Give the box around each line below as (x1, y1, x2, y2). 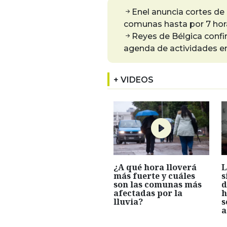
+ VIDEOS (113, 74, 154, 85)
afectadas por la (113, 187, 182, 199)
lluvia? (113, 196, 143, 207)
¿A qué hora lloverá (113, 161, 197, 173)
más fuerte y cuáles (113, 170, 195, 181)
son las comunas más (113, 178, 202, 190)
